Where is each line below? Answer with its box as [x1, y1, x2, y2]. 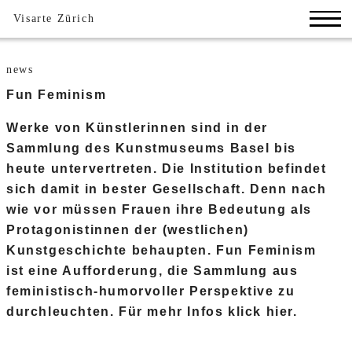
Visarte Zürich [13, 13, 95, 25]
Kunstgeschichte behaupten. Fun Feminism [6, 243, 317, 257]
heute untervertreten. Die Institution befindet [6, 161, 327, 175]
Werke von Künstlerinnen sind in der [6, 120, 269, 134]
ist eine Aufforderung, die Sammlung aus [6, 263, 299, 277]
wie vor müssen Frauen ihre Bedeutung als [6, 202, 313, 216]
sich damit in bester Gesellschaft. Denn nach [6, 181, 327, 196]
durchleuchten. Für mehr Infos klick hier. [6, 304, 298, 318]
